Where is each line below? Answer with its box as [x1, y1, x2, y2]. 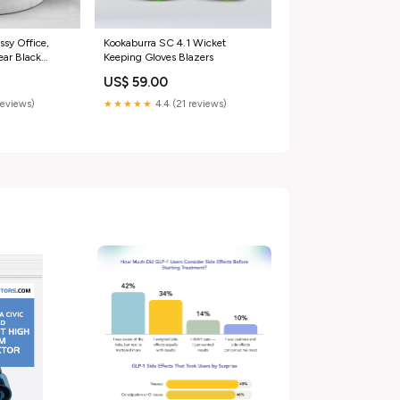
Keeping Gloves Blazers [103, 50, 213, 63]
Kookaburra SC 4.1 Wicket [103, 36, 226, 49]
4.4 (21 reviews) [152, 97, 227, 110]
